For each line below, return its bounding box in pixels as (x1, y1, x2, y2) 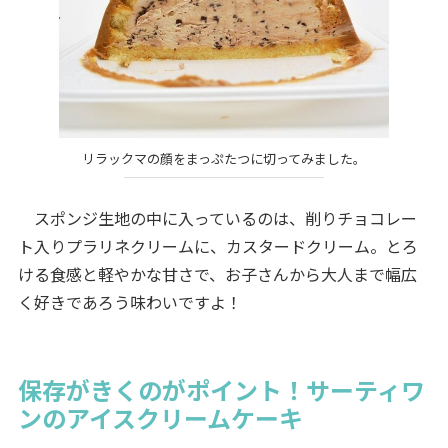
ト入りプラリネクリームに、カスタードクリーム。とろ (17, 233, 418, 258)
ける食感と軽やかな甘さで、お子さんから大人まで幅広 (17, 261, 417, 286)
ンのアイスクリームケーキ (17, 399, 303, 435)
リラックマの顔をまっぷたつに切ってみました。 (82, 149, 366, 169)
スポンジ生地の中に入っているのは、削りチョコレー (17, 205, 417, 230)
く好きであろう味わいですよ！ (17, 289, 242, 314)
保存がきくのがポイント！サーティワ (17, 371, 425, 407)
